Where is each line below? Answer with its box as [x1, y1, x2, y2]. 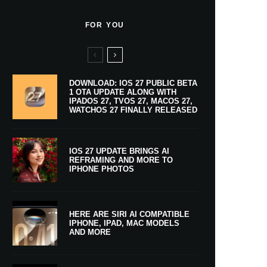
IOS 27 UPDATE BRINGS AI [69, 146, 169, 156]
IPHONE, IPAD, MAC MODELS [69, 218, 179, 228]
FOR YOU [85, 20, 125, 29]
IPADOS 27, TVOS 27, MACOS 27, [69, 97, 193, 106]
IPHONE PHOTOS [69, 164, 134, 173]
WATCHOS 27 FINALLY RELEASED [69, 105, 197, 115]
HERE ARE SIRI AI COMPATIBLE [69, 209, 190, 219]
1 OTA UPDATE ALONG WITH [69, 88, 176, 97]
